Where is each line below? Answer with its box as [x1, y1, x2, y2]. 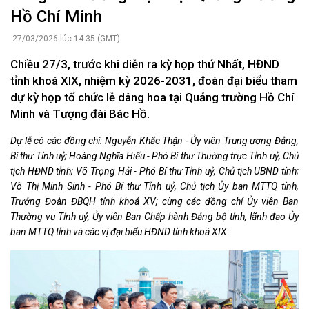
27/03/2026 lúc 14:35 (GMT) [10, 34, 120, 44]
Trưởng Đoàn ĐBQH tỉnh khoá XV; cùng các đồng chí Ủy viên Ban [10, 196, 299, 208]
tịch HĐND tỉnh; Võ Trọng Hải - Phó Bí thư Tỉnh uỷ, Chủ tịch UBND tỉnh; [10, 166, 299, 177]
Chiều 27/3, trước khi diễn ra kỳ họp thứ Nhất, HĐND [10, 57, 279, 72]
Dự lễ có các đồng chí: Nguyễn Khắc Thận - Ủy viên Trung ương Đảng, [10, 135, 299, 147]
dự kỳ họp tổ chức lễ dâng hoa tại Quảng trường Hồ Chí [10, 90, 294, 105]
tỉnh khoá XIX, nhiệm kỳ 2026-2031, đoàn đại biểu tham [10, 74, 297, 88]
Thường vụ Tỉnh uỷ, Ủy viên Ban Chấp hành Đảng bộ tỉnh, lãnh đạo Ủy [10, 211, 299, 223]
